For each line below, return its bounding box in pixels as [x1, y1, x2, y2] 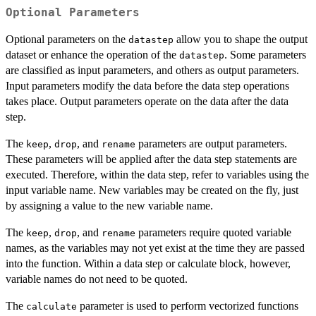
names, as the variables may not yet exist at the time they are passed [6, 241, 305, 254]
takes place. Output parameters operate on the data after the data [6, 95, 288, 107]
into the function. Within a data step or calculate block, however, [6, 257, 291, 269]
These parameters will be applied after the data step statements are [6, 152, 297, 165]
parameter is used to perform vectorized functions [77, 299, 298, 312]
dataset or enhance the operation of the [6, 48, 179, 61]
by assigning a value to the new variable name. [6, 199, 213, 212]
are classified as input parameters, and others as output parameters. [6, 63, 299, 76]
